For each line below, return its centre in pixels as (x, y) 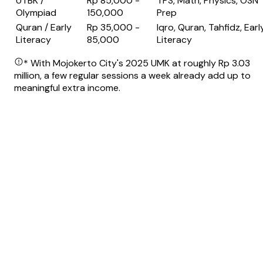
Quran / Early (44, 28)
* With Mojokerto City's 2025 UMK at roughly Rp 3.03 (137, 63)
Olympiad (36, 13)
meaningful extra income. (67, 88)
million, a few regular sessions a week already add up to (132, 76)
